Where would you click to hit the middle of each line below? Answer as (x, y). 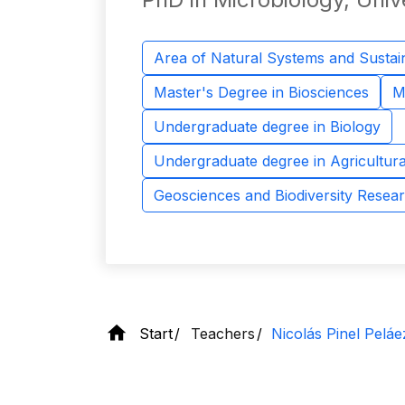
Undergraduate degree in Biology (267, 127)
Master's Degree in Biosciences (261, 92)
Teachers (223, 333)
